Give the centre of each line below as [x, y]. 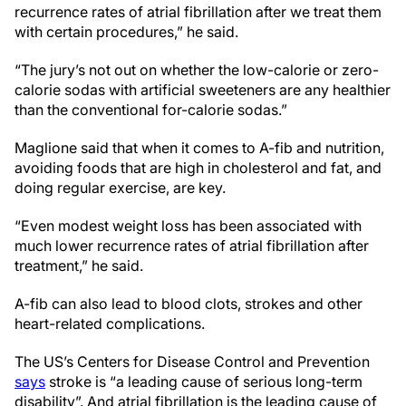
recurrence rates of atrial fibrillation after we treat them [198, 12]
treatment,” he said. [79, 266]
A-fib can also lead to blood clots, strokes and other [188, 304]
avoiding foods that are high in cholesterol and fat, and [198, 168]
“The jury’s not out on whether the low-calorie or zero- [197, 70]
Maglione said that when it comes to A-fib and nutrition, [199, 148]
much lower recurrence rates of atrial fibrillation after [192, 246]
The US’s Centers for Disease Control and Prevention [192, 362]
